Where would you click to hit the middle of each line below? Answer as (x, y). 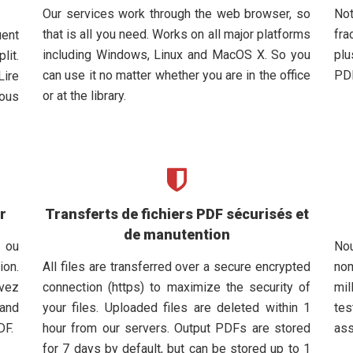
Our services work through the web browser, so (176, 14)
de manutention (176, 234)
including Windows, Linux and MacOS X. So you (176, 55)
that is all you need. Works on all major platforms (176, 34)
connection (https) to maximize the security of (176, 287)
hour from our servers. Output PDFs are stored (176, 328)
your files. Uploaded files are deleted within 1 (176, 308)
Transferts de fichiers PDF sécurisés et (176, 214)
